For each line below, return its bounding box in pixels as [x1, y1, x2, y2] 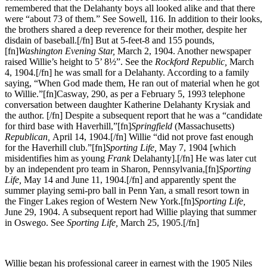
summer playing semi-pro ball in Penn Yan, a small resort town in [5, 185, 249, 195]
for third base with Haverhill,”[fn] [5, 120, 131, 131]
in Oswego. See [5, 217, 67, 228]
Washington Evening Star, [18, 45, 115, 56]
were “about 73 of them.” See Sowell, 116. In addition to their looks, [5, 13, 262, 24]
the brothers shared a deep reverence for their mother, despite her [5, 24, 247, 35]
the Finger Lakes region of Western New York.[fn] [5, 195, 194, 206]
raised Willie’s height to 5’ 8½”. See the [5, 56, 155, 67]
